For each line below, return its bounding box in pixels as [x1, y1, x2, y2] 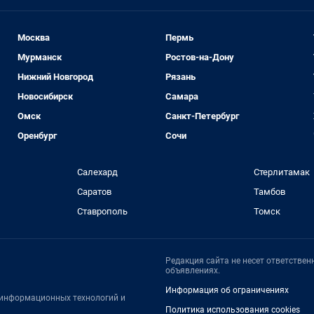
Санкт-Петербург [165, 111, 239, 121]
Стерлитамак [254, 167, 310, 177]
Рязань [165, 71, 196, 82]
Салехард [76, 167, 118, 177]
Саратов [76, 186, 111, 197]
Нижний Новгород [18, 71, 94, 82]
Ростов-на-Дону [165, 52, 234, 62]
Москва [18, 32, 50, 43]
